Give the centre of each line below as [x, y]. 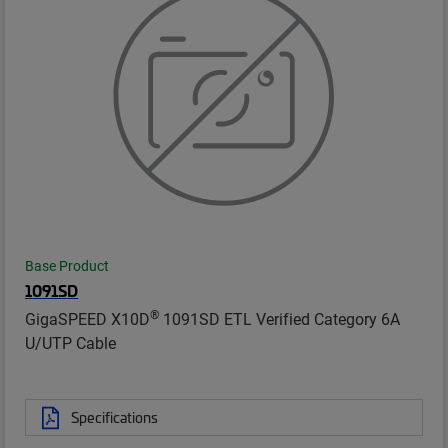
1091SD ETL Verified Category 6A [279, 319]
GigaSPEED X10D [87, 319]
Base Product [67, 266]
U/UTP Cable [70, 343]
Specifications [114, 417]
